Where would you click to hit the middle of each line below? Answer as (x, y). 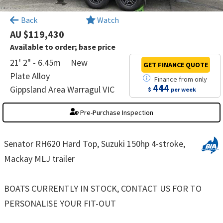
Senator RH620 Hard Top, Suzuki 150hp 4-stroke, (95, 143)
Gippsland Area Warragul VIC (62, 89)
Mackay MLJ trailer (39, 158)
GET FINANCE (164, 64)
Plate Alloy (30, 76)
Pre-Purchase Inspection (116, 112)
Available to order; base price (63, 47)
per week (184, 89)
